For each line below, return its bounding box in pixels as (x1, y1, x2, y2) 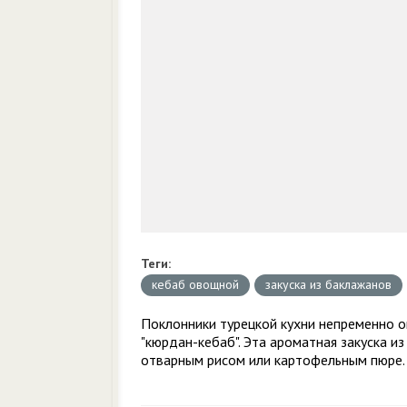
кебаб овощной (152, 276, 239, 293)
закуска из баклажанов (265, 276, 392, 293)
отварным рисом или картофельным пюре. (141, 351, 405, 369)
